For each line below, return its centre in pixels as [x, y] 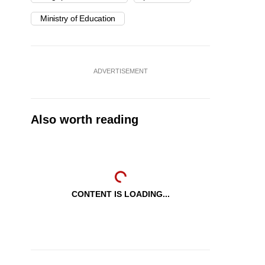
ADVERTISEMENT [120, 71]
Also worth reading [85, 120]
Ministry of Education [78, 19]
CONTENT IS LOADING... [120, 194]
